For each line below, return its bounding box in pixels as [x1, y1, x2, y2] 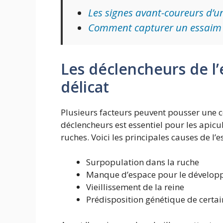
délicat [61, 76, 109, 97]
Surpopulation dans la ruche [86, 156, 199, 168]
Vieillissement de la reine [86, 181, 184, 193]
